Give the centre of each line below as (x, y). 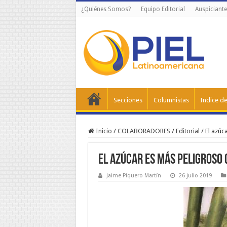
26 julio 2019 (195, 176)
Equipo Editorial (163, 9)
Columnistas (171, 100)
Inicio (103, 131)
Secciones (128, 100)
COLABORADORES (144, 131)
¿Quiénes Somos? (106, 9)
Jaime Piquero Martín (134, 176)
